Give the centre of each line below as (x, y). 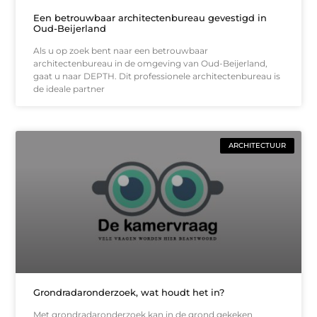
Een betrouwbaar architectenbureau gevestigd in (150, 17)
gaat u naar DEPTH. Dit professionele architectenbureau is (157, 76)
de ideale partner (69, 88)
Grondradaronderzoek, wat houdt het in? (129, 293)
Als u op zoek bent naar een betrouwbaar (121, 50)
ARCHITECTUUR (257, 145)
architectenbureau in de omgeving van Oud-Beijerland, (151, 63)
